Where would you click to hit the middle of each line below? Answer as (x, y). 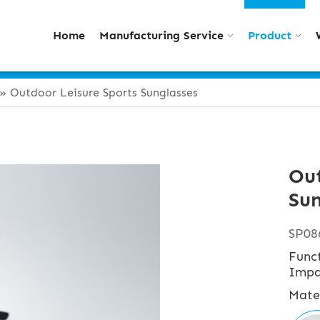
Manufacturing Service (161, 35)
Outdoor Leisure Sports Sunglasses (104, 92)
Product (270, 35)
